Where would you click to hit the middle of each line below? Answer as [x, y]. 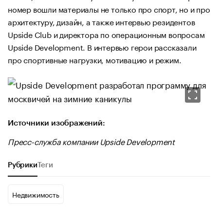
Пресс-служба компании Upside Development [91, 141]
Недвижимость [36, 194]
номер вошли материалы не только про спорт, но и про [109, 9]
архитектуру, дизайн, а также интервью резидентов [101, 21]
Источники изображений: [56, 123]
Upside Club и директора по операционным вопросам [106, 34]
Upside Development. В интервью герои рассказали [102, 46]
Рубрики [23, 165]
